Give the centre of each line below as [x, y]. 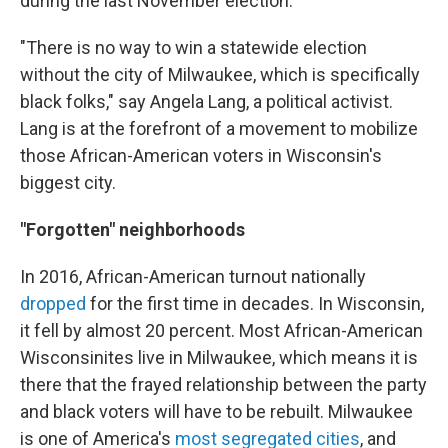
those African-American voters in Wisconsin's [201, 156]
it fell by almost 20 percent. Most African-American [221, 331]
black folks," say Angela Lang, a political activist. [206, 102]
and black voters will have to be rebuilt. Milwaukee [216, 412]
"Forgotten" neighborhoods [132, 230]
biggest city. [68, 183]
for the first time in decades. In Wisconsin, [255, 304]
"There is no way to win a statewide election [193, 48]
